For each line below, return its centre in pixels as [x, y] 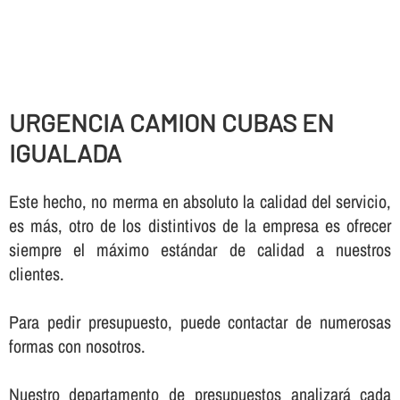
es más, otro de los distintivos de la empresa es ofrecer [200, 225]
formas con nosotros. [77, 346]
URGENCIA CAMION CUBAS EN [171, 123]
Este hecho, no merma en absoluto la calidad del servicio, [200, 201]
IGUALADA [65, 153]
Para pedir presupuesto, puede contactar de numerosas [200, 321]
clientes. [36, 273]
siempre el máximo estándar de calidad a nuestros [200, 249]
